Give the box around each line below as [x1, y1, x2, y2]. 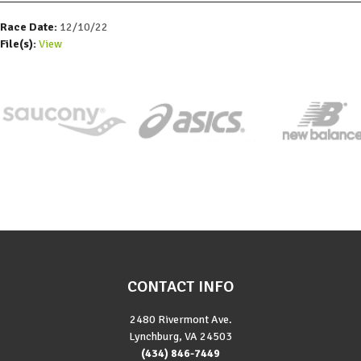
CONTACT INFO [127, 276, 234, 297]
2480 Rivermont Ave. [129, 312, 232, 326]
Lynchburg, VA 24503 [129, 329, 232, 343]
